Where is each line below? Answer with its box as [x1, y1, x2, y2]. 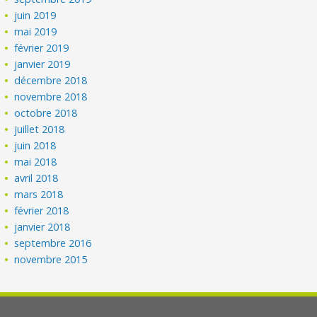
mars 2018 [14, 188, 63, 201]
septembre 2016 [14, 236, 91, 250]
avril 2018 [14, 171, 58, 185]
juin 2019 [14, 8, 56, 22]
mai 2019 [14, 25, 57, 38]
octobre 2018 [14, 106, 77, 120]
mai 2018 [14, 155, 57, 168]
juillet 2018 [14, 122, 64, 136]
